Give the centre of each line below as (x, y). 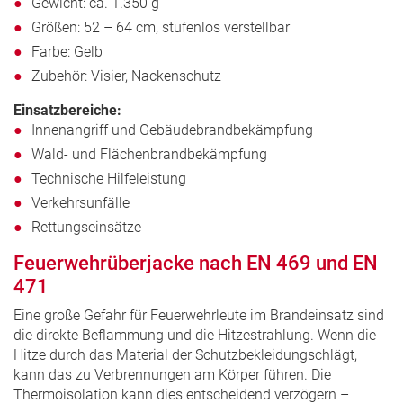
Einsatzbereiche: (67, 111)
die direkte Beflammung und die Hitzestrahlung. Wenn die (195, 336)
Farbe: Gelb (67, 52)
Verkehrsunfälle (81, 203)
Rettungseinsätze (86, 228)
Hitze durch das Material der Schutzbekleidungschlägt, (185, 355)
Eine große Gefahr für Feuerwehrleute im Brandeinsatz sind (199, 316)
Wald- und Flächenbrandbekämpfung (149, 155)
